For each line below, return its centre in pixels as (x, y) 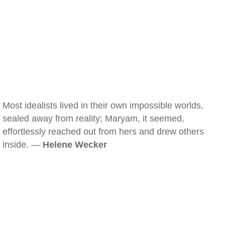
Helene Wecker (75, 145)
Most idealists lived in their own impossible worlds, (103, 105)
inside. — (23, 145)
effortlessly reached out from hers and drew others (103, 132)
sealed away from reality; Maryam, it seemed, (93, 119)
